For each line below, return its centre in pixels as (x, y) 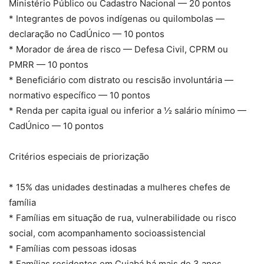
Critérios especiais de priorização (79, 157)
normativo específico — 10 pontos (80, 95)
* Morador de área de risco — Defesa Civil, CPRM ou (118, 49)
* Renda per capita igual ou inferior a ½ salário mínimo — (128, 111)
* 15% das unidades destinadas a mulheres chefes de (120, 187)
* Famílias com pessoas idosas (73, 249)
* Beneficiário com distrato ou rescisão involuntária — (121, 80)
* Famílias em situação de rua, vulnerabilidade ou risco (123, 218)
